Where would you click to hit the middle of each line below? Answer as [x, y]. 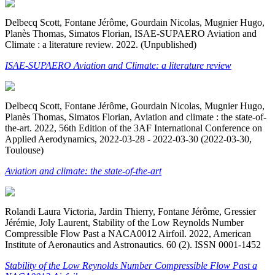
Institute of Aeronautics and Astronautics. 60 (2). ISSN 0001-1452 [133, 244]
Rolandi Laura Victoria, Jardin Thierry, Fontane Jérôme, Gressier [130, 211]
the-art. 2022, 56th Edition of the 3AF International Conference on [134, 128]
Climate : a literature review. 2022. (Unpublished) [101, 44]
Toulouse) [24, 150]
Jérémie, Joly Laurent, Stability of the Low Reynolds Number [124, 222]
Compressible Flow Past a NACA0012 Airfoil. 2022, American [128, 233]
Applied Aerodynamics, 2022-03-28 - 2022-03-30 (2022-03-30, [128, 139]
